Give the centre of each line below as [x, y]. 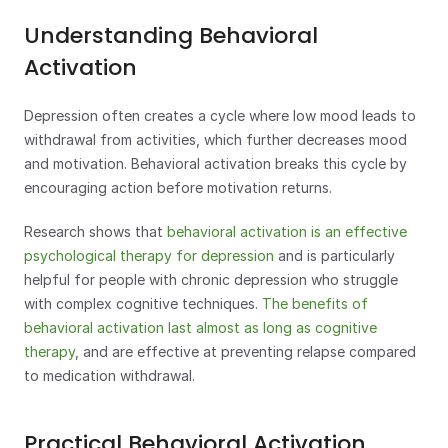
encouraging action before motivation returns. [178, 187]
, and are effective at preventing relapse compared [245, 351]
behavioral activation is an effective [287, 231]
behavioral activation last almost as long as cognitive [200, 327]
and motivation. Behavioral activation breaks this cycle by [215, 163]
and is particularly [334, 255]
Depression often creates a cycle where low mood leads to [220, 115]
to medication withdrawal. [109, 375]
